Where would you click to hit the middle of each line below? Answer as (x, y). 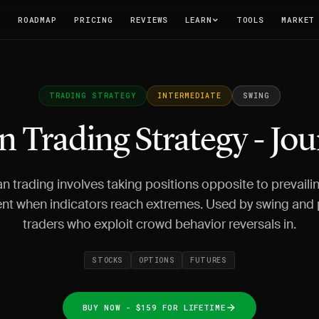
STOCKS (108, 260)
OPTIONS (157, 260)
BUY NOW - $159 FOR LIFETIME (154, 307)
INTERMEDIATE (189, 96)
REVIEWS (150, 19)
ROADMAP (37, 19)
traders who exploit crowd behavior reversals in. (159, 224)
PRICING (94, 19)
